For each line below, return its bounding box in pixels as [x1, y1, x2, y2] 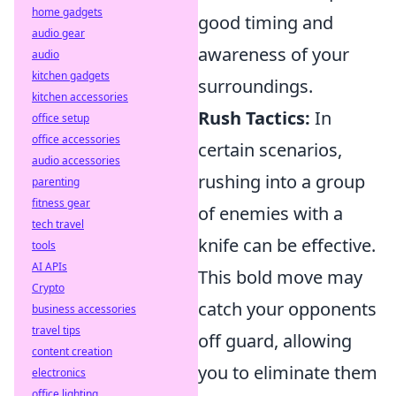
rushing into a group [198, 170, 365, 194]
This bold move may [198, 265, 362, 289]
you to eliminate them [198, 361, 377, 385]
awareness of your [198, 42, 349, 66]
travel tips [32, 323, 80, 338]
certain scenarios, [198, 138, 342, 162]
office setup [32, 110, 89, 126]
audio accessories [32, 153, 120, 168]
